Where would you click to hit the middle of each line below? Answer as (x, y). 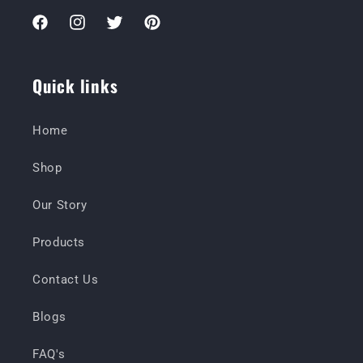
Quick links (75, 85)
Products (59, 243)
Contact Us (66, 280)
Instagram (97, 31)
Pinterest (169, 31)
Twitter (126, 31)
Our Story (60, 205)
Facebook (58, 31)
